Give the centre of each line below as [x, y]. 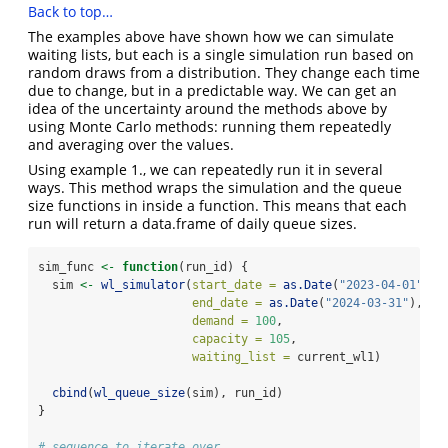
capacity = [227, 339]
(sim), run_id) [234, 393]
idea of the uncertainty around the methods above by [207, 109]
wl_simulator [143, 285]
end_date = [227, 303]
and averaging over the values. [131, 145]
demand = [220, 321]
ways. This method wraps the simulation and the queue [215, 188]
